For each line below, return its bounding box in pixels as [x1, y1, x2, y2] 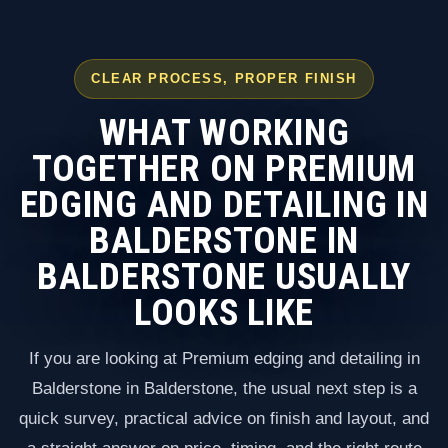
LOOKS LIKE [133, 290, 315, 334]
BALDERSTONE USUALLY [37, 254, 411, 298]
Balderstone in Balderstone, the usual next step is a [31, 379, 417, 399]
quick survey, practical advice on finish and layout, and [19, 409, 429, 429]
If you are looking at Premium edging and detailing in [28, 349, 420, 369]
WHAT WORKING [98, 110, 350, 154]
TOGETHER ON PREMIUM [32, 146, 416, 190]
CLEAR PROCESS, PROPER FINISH [90, 71, 358, 87]
